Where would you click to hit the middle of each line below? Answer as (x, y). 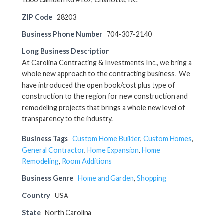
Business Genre (48, 178)
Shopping (152, 178)
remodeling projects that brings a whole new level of (104, 107)
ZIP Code (37, 17)
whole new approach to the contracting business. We (106, 73)
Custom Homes (167, 138)
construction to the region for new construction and (105, 96)
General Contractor (53, 150)
